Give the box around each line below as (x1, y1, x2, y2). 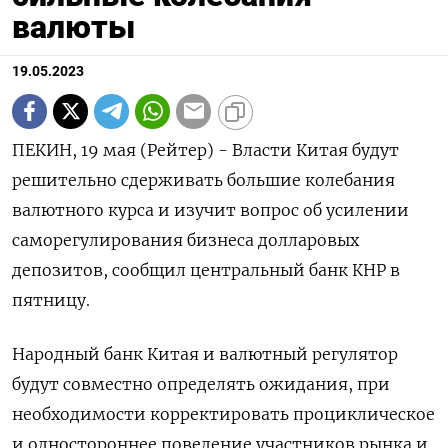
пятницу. (12, 289, 90, 310)
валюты (12, 7, 135, 46)
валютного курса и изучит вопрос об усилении (12, 199, 409, 220)
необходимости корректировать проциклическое (12, 403, 435, 424)
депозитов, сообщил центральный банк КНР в (12, 259, 400, 280)
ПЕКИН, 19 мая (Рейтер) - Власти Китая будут (12, 139, 399, 160)
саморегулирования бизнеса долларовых (12, 229, 359, 250)
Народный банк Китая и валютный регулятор (12, 343, 398, 364)
